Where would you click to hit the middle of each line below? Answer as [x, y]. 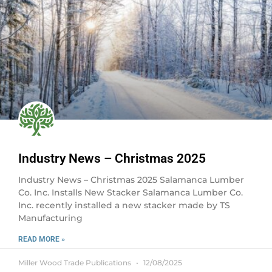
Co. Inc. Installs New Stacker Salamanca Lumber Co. [131, 192]
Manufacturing [50, 218]
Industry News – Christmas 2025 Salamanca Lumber [131, 180]
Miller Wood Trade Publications [76, 263]
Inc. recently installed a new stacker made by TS [124, 205]
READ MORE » [42, 239]
